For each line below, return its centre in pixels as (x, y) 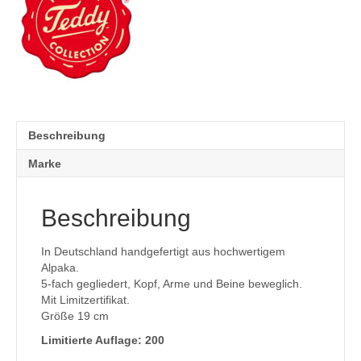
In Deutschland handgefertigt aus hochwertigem (163, 251)
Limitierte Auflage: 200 (103, 340)
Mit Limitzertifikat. (85, 300)
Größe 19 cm (75, 316)
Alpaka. (60, 268)
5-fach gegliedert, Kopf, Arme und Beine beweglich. (172, 284)
